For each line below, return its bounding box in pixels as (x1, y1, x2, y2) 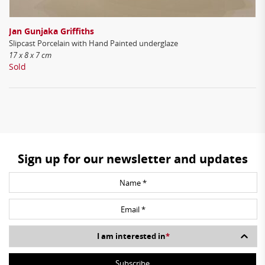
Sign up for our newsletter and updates (17, 151, 248, 167)
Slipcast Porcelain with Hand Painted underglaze (9, 38, 178, 49)
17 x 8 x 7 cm (9, 50, 51, 60)
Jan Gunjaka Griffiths (9, 25, 94, 37)
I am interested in (96, 231, 166, 241)
